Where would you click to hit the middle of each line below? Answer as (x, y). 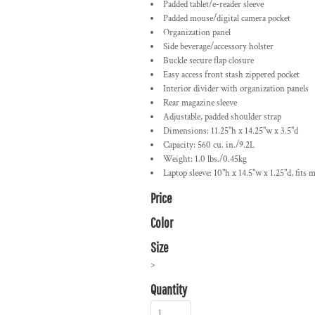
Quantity (169, 289)
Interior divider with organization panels (236, 89)
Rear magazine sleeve (200, 103)
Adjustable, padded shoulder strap (222, 117)
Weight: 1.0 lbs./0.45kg (205, 159)
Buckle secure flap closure (208, 61)
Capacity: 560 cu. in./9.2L (209, 145)
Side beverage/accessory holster (218, 47)
